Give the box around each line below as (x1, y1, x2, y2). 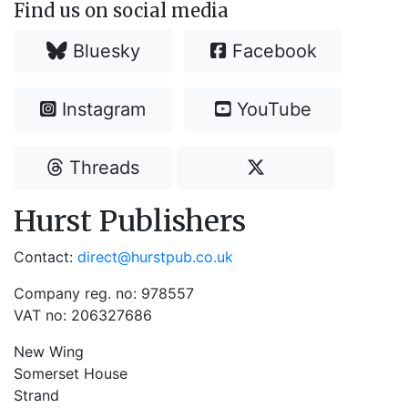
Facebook (226, 40, 317, 62)
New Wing (14, 342, 84, 361)
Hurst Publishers (14, 203, 246, 240)
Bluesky (66, 40, 140, 62)
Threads (63, 157, 139, 178)
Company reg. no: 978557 (14, 284, 194, 302)
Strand (14, 386, 59, 404)
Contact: (14, 248, 77, 266)
